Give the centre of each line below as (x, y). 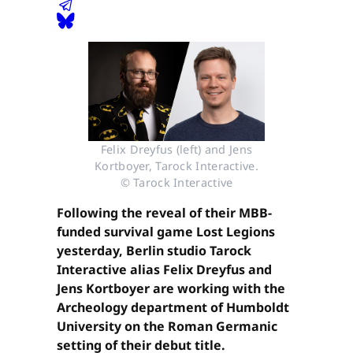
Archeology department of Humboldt (173, 308)
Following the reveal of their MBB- (164, 213)
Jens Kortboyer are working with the (171, 289)
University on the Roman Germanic (167, 327)
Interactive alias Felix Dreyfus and (164, 270)
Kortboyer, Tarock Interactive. (176, 166)
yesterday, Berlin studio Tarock (154, 251)
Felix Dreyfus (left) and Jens (176, 150)
